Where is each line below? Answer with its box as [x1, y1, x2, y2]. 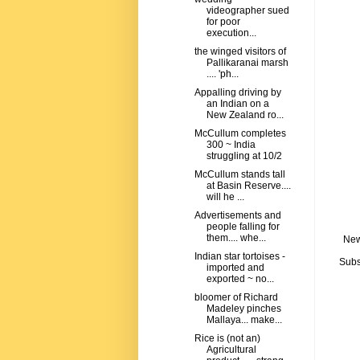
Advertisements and [194, 210, 281, 222]
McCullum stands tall [194, 169, 285, 181]
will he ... [206, 191, 244, 203]
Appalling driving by [194, 87, 281, 99]
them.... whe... [206, 232, 266, 244]
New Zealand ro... [206, 109, 284, 121]
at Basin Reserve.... [206, 180, 291, 192]
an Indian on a [206, 98, 269, 110]
